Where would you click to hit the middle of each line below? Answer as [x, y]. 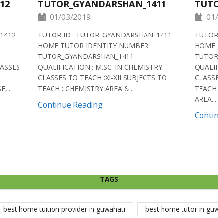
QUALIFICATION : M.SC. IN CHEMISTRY [100, 67]
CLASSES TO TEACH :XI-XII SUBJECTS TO [103, 77]
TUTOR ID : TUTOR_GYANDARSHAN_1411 [105, 35]
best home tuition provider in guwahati [64, 209]
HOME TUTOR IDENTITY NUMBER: [94, 45]
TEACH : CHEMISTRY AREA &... [86, 88]
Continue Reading [71, 104]
